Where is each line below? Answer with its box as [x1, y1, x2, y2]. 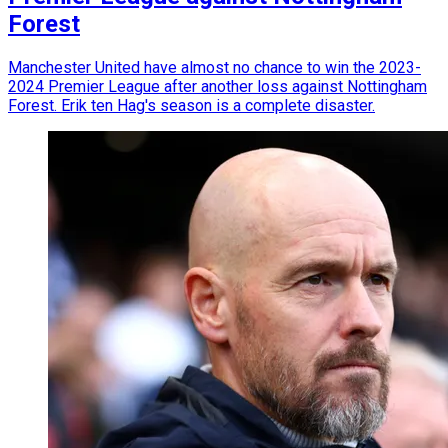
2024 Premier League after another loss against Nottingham [8, 77, 427, 97]
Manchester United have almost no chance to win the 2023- [8, 58, 421, 78]
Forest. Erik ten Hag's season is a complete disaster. [8, 96, 375, 116]
